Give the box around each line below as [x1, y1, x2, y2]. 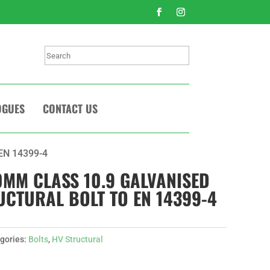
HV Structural [52, 234, 103, 244]
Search [43, 48, 75, 60]
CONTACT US [42, 101, 98, 116]
